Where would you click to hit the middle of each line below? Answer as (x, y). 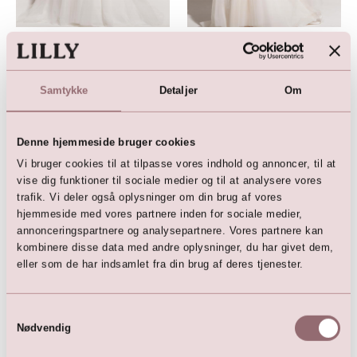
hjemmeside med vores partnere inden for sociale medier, (160, 214)
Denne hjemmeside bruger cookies (106, 142)
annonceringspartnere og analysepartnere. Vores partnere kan (170, 230)
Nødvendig (44, 328)
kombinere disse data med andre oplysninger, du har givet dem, (175, 247)
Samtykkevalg (39, 313)
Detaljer (178, 90)
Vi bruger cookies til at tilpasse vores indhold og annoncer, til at (177, 163)
